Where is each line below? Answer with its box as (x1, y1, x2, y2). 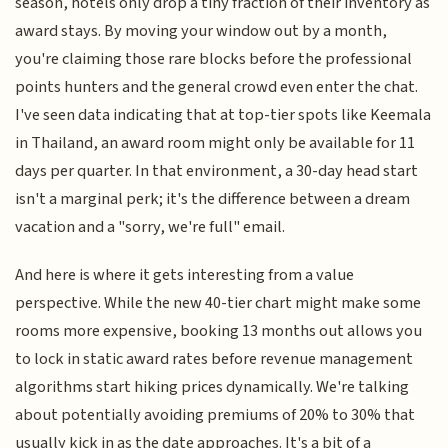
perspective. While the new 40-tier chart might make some (15, 291, 422, 316)
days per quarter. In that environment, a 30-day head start (15, 158, 419, 183)
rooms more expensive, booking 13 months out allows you (15, 319, 423, 344)
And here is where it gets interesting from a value (15, 263, 355, 288)
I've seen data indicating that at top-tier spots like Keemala (15, 102, 432, 127)
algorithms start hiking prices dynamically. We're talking (15, 375, 410, 400)
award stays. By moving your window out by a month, (15, 18, 388, 43)
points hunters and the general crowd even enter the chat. (15, 74, 419, 99)
